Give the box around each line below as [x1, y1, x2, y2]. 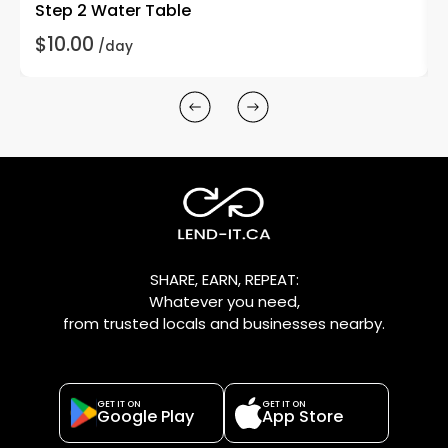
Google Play [97, 405, 194, 428]
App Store [262, 405, 343, 428]
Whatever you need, [148, 290, 300, 312]
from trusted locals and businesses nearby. [63, 312, 385, 334]
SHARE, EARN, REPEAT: [149, 268, 299, 290]
